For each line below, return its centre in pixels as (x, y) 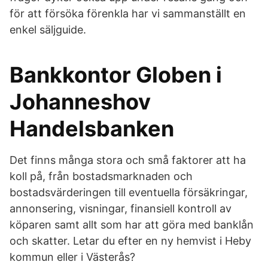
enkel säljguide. (48, 30)
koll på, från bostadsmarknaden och (101, 176)
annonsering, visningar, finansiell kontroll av (121, 208)
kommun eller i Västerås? (72, 257)
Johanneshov (80, 102)
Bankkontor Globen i (116, 75)
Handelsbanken (92, 129)
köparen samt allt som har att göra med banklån (132, 225)
